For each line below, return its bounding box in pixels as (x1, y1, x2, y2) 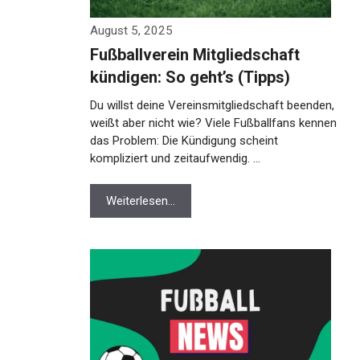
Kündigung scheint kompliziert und (90, 151, 270, 166)
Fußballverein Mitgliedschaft (90, 45, 300, 64)
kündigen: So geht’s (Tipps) (90, 67, 290, 87)
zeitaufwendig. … (90, 169, 177, 183)
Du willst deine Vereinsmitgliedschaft (90, 98, 284, 112)
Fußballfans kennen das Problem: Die (90, 133, 284, 148)
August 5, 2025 (90, 23, 173, 38)
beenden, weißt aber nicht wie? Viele (90, 116, 281, 130)
